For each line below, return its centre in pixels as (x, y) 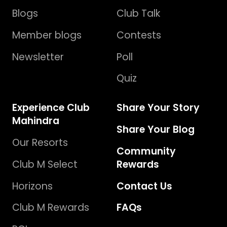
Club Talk (138, 14)
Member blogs (47, 35)
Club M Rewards (50, 208)
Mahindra (35, 121)
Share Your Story (158, 108)
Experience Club (51, 108)
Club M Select (45, 164)
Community (146, 151)
